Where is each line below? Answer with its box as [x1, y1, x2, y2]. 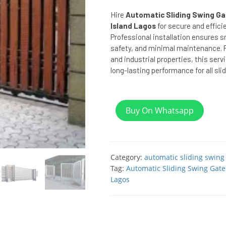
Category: [110, 152, 144, 162]
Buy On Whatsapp [125, 105, 194, 116]
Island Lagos [110, 21, 156, 30]
